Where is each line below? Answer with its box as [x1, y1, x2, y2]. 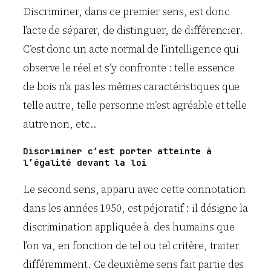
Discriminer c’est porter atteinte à [23, 145, 217, 157]
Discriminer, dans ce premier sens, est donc [23, 4, 230, 19]
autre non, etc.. [23, 116, 97, 131]
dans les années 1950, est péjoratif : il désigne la [23, 201, 248, 216]
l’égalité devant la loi [23, 157, 147, 169]
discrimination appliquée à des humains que [23, 220, 235, 235]
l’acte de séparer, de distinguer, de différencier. [23, 22, 243, 38]
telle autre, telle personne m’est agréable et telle [23, 97, 247, 113]
